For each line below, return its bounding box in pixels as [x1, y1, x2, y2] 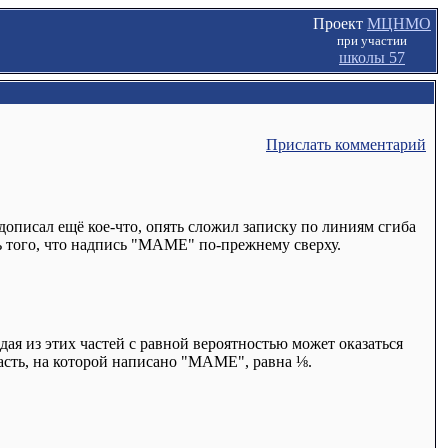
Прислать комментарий [266, 136, 426, 153]
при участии [337, 33, 407, 48]
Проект [313, 15, 367, 32]
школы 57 [339, 49, 405, 66]
